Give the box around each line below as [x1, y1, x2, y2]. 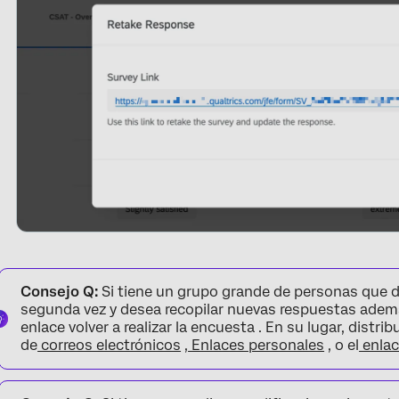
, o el [324, 336, 360, 354]
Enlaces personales [188, 336, 325, 354]
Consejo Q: [20, 282, 99, 300]
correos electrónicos [37, 336, 182, 354]
